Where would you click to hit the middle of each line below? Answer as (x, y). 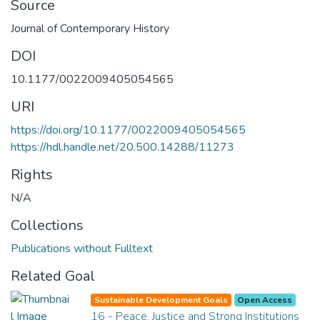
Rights (32, 174)
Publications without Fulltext (82, 248)
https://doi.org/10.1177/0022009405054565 (128, 130)
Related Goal (53, 276)
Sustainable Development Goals (161, 300)
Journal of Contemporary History (90, 28)
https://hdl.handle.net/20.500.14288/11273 (122, 147)
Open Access (265, 300)
